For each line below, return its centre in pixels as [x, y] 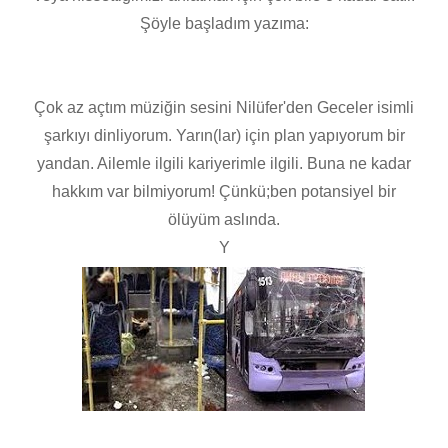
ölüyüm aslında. [224, 220]
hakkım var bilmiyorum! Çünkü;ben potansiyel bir [224, 192]
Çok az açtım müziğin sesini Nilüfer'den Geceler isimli [224, 108]
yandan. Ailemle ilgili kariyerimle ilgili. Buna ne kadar [224, 164]
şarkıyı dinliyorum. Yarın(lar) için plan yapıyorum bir [224, 136]
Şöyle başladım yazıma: [224, 24]
